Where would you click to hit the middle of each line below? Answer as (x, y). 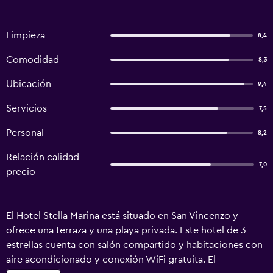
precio (21, 172)
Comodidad (33, 60)
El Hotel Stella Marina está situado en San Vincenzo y (122, 216)
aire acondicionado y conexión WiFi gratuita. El (111, 260)
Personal (25, 133)
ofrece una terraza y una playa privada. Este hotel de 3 (126, 230)
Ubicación (29, 84)
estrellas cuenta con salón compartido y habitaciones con (134, 245)
